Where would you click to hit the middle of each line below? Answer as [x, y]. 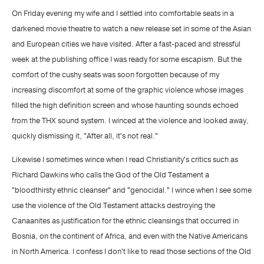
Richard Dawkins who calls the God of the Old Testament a [110, 175]
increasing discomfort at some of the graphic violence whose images [128, 90]
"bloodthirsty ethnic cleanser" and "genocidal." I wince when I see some [132, 190]
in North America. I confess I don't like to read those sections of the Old [131, 252]
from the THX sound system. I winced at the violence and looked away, [130, 121]
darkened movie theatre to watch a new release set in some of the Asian [131, 29]
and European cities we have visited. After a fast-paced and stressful [126, 44]
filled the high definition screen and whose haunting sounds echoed [125, 105]
